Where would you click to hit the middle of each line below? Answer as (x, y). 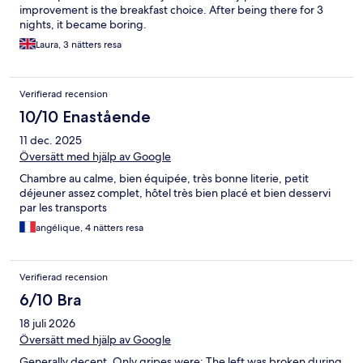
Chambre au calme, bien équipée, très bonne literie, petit (164, 178)
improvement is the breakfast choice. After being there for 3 (171, 9)
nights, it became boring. (83, 24)
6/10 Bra (51, 299)
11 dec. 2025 (51, 140)
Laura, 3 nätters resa (79, 44)
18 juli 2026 (47, 323)
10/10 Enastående (85, 116)
